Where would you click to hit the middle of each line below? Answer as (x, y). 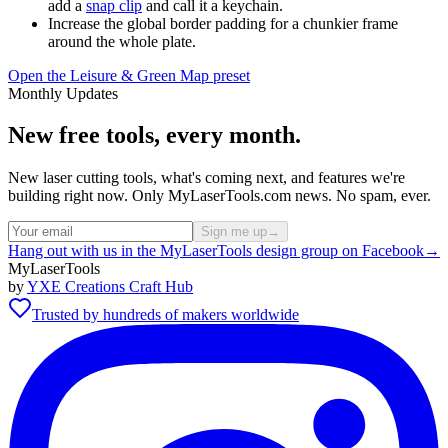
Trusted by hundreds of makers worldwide (165, 315)
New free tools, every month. (154, 135)
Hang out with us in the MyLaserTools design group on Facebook (216, 251)
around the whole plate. (122, 41)
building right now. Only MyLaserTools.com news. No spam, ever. (219, 196)
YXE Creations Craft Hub (110, 287)
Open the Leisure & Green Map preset (129, 75)
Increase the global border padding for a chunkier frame (223, 23)
